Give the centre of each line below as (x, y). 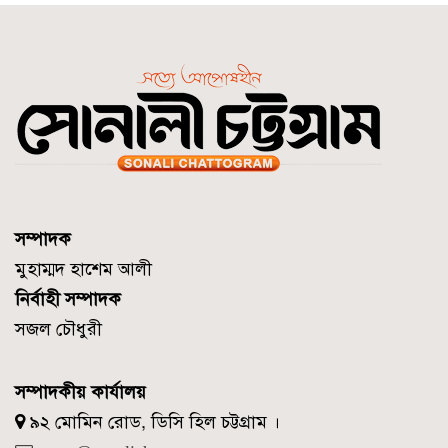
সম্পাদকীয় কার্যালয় (80, 391)
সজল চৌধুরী (58, 328)
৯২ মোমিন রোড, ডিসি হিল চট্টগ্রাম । (152, 421)
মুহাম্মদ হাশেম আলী (83, 268)
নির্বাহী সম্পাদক (68, 298)
